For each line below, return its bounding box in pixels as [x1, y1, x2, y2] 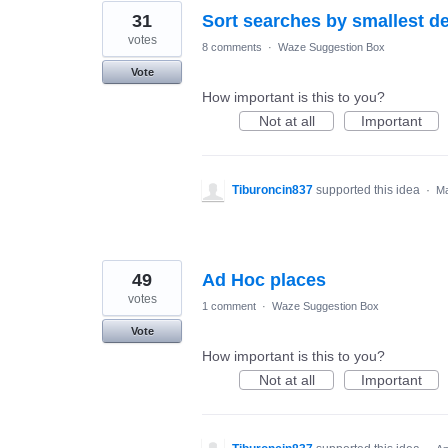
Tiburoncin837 [232, 182, 313, 197]
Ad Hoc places [202, 269, 326, 290]
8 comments [202, 40, 262, 53]
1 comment [202, 299, 256, 312]
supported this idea [316, 182, 423, 197]
